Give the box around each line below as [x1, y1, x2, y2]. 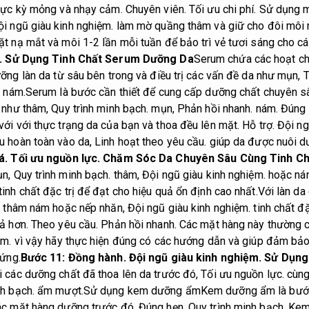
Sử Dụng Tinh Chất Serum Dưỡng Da [2, 52, 194, 66]
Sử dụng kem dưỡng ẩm [83, 284, 201, 298]
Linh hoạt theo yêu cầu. [94, 135, 207, 149]
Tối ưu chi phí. [189, 3, 257, 17]
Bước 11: [20, 251, 68, 265]
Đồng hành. [68, 251, 126, 265]
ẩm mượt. [34, 284, 83, 298]
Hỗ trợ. [242, 119, 275, 132]
